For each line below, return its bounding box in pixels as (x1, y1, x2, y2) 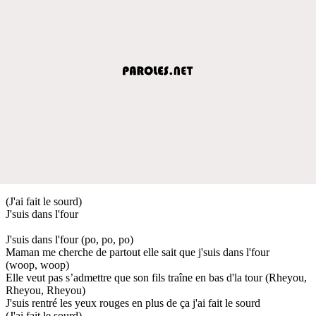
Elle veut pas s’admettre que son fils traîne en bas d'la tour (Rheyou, (6, 271, 307, 284)
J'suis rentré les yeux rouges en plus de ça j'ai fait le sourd (6, 296, 260, 309)
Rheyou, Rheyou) (6, 284, 85, 296)
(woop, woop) (6, 258, 69, 271)
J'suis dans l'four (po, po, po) (6, 233, 133, 245)
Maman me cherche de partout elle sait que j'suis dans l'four (6, 245, 269, 258)
